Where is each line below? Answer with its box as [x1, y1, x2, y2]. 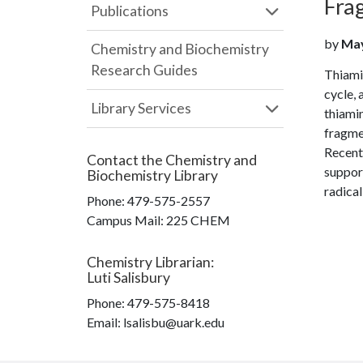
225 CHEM [166, 212, 230, 228]
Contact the [87, 152, 165, 169]
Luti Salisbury [87, 269, 170, 286]
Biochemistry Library [87, 167, 218, 184]
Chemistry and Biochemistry [91, 41, 269, 58]
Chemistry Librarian [87, 254, 211, 271]
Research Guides [91, 62, 198, 79]
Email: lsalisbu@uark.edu [87, 314, 224, 330]
